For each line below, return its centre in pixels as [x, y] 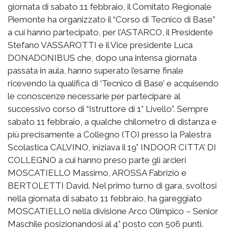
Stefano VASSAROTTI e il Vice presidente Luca [100, 45]
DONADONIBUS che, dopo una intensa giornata [102, 58]
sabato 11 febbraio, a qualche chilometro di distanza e [112, 121]
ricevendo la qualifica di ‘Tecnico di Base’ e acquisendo [113, 83]
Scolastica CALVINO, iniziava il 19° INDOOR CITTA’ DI [112, 147]
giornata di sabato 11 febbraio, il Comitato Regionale [110, 6]
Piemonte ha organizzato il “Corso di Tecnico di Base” [111, 19]
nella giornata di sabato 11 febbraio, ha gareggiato [105, 198]
